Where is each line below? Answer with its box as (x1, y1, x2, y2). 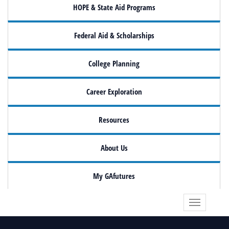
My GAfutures (93, 171, 135, 181)
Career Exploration (86, 86, 142, 97)
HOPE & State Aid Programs (73, 2, 155, 13)
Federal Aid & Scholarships (74, 30, 154, 41)
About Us (100, 143, 128, 153)
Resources (99, 114, 129, 125)
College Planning (88, 58, 140, 69)
